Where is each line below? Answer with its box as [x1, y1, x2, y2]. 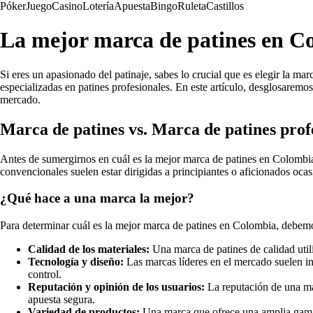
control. [28, 268, 61, 281]
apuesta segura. [28, 293, 95, 306]
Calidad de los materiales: [28, 243, 150, 256]
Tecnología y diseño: [28, 256, 124, 268]
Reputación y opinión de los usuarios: [28, 281, 205, 293]
